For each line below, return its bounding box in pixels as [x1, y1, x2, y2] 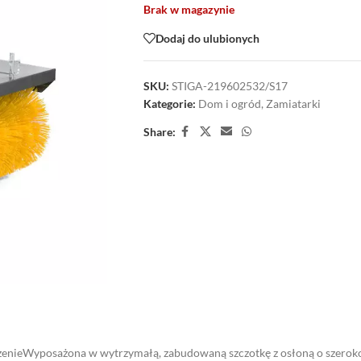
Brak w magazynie [143, 2, 234, 16]
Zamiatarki [265, 97, 321, 110]
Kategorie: [143, 97, 196, 110]
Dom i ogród [197, 97, 261, 110]
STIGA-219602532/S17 [171, 79, 288, 93]
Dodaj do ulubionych [155, 31, 259, 45]
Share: [143, 124, 176, 139]
